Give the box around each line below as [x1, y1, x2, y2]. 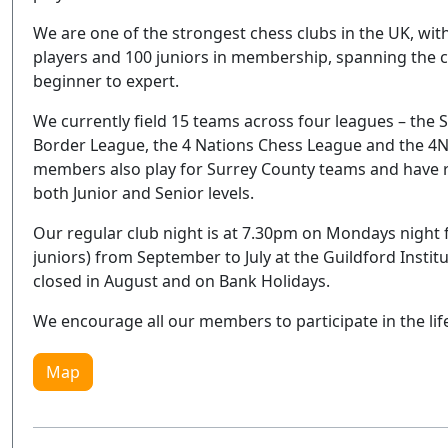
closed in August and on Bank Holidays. [33, 270, 330, 292]
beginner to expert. [33, 70, 179, 92]
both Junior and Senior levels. [33, 182, 254, 204]
